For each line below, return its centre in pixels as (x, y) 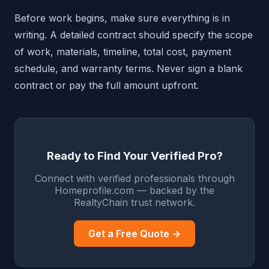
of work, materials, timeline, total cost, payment (123, 52)
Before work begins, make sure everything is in (122, 18)
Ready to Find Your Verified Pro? (134, 156)
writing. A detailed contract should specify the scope (134, 35)
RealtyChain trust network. (134, 202)
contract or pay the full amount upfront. (107, 86)
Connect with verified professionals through (134, 178)
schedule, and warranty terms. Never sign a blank (128, 69)
